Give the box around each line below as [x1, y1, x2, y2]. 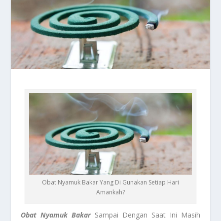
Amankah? [96, 187, 125, 196]
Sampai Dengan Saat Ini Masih [91, 210, 200, 220]
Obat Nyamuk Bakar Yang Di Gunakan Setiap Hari [42, 178, 179, 186]
